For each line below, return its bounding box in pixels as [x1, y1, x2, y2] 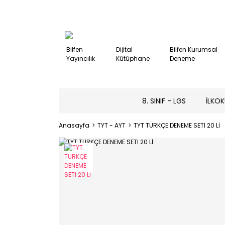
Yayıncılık [66, 54, 95, 63]
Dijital [116, 45, 133, 54]
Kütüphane [116, 54, 150, 63]
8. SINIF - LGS [142, 95, 186, 106]
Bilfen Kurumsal [170, 45, 218, 54]
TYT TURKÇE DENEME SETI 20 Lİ [134, 121, 220, 130]
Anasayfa [59, 121, 89, 130]
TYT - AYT [97, 121, 126, 130]
